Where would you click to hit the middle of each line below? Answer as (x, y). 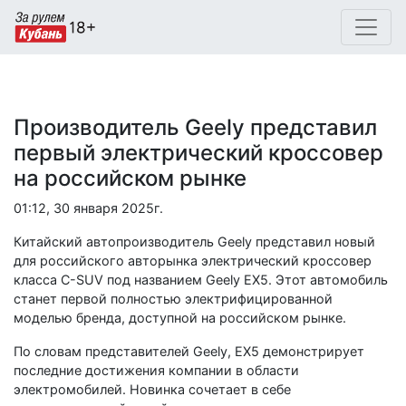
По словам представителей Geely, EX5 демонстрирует (189, 351)
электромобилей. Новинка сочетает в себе (152, 389)
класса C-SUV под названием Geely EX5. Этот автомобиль (201, 280)
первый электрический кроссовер (198, 153)
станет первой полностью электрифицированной (173, 299)
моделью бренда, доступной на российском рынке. (180, 318)
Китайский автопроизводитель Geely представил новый (194, 242)
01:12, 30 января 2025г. (88, 208)
